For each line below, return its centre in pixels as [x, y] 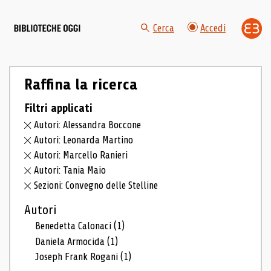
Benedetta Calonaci [75, 226]
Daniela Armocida [71, 241]
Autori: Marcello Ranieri [81, 155]
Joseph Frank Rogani [78, 257]
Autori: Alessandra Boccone [88, 125]
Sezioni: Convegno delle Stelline [96, 185]
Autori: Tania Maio [70, 170]
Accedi [213, 28]
